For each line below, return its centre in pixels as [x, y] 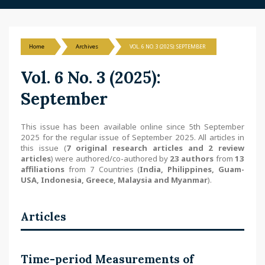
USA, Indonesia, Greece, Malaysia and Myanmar [114, 180]
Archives [87, 46]
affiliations [43, 169]
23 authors [192, 159]
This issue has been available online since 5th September [132, 127]
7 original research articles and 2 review [155, 148]
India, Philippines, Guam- [192, 169]
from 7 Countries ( [102, 169]
